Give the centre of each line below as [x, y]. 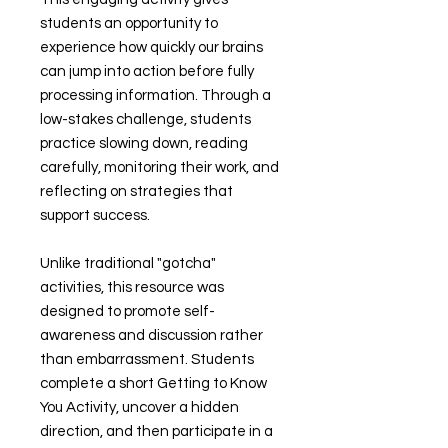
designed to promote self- [127, 311]
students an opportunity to [129, 23]
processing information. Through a [155, 95]
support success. [95, 215]
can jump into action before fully [147, 71]
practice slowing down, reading [144, 143]
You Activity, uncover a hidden [139, 407]
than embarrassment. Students [147, 359]
